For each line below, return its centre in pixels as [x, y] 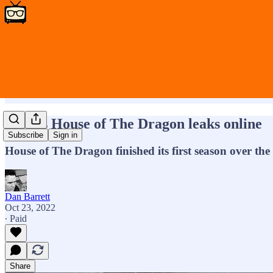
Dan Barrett [27, 196]
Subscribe [26, 135]
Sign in [65, 135]
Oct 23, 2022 [30, 207]
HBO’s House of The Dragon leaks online [133, 123]
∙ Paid [16, 218]
